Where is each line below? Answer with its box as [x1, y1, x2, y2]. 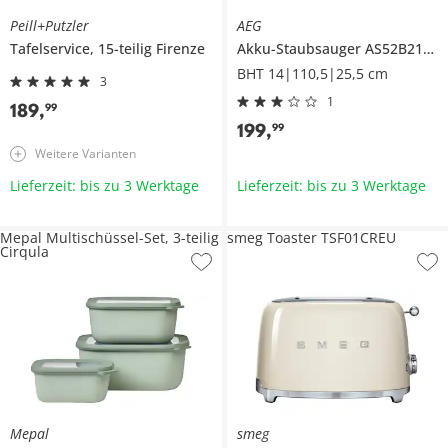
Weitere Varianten [35, 145, 136, 163]
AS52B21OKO [364, 39, 423, 59]
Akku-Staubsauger [236, 39, 365, 59]
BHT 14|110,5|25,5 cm [236, 64, 388, 84]
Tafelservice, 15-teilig [10, 39, 156, 59]
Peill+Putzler [10, 16, 89, 36]
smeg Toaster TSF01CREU [226, 228, 396, 248]
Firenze [156, 39, 205, 59]
